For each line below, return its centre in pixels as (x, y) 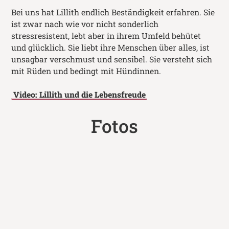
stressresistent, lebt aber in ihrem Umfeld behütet (106, 36)
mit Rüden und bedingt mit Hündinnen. (86, 71)
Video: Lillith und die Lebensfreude (79, 94)
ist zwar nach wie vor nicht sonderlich (85, 24)
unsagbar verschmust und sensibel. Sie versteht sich (112, 59)
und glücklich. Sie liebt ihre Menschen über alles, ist (111, 47)
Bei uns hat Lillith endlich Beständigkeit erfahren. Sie (113, 12)
